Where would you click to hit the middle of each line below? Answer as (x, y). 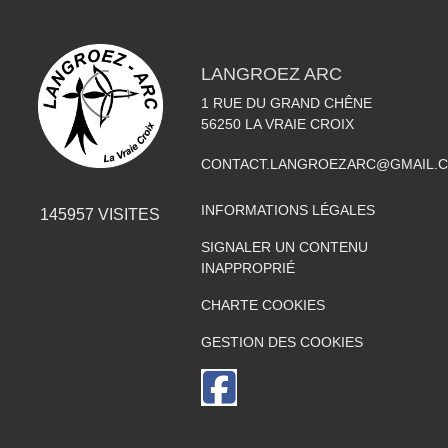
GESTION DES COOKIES (281, 341)
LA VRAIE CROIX (299, 123)
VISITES (127, 215)
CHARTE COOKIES (262, 304)
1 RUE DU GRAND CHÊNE (286, 102)
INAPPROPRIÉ (247, 267)
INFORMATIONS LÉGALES (287, 209)
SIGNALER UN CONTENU (284, 246)
